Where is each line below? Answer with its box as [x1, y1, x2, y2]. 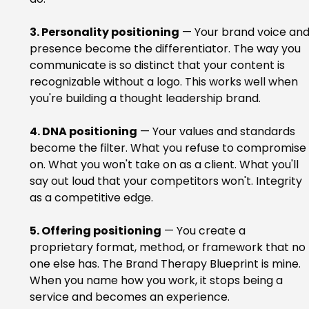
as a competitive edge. [29, 190, 153, 206]
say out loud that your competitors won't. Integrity [29, 173, 305, 190]
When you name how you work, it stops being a [29, 272, 286, 289]
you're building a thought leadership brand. [29, 90, 261, 107]
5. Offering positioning [29, 223, 161, 239]
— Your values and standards [137, 123, 298, 140]
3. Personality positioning [29, 24, 179, 41]
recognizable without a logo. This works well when [29, 74, 301, 90]
